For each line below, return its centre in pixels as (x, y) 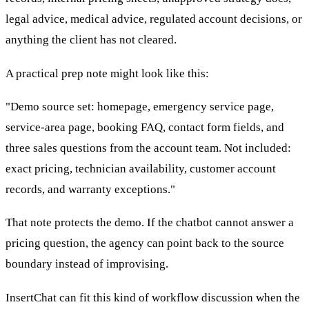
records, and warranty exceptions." (90, 190)
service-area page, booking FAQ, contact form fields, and (145, 128)
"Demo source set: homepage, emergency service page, (140, 107)
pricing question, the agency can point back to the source (145, 243)
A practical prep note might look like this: (107, 73)
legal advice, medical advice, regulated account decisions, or (154, 19)
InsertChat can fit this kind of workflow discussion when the (153, 297)
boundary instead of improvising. (87, 264)
